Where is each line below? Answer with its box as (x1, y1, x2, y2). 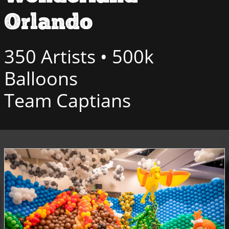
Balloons (4, 66, 78, 91)
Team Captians (4, 88, 131, 113)
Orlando (4, 11, 93, 34)
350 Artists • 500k (4, 44, 154, 69)
